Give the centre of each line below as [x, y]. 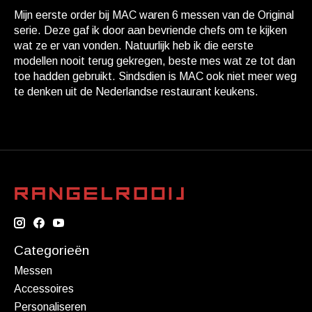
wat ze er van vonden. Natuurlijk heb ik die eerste [134, 45]
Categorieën [52, 250]
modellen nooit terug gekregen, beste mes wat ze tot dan [155, 61]
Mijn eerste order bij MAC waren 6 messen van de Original [154, 15]
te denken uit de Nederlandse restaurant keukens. [136, 91]
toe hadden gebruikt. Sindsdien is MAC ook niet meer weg [155, 76]
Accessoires [44, 289]
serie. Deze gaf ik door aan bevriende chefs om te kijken [150, 30]
